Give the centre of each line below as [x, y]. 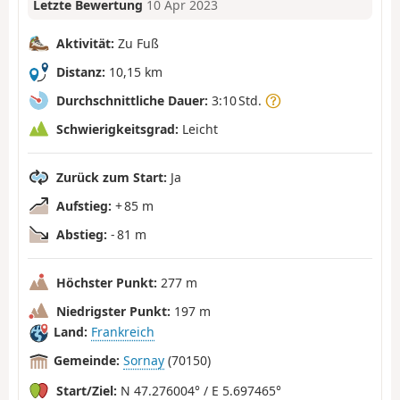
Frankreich [123, 332]
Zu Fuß [137, 43]
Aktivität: [85, 43]
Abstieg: [82, 234]
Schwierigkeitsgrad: [117, 129]
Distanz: [81, 71]
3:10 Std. [237, 100]
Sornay [144, 361]
